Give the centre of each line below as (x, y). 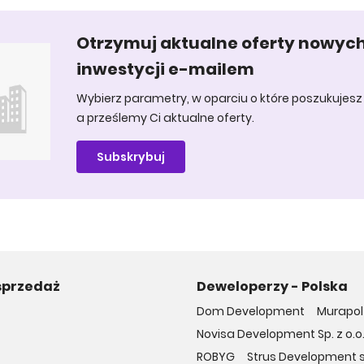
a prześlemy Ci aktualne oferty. (165, 118)
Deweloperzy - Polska (272, 286)
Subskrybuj (131, 157)
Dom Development (251, 311)
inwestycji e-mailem (165, 69)
